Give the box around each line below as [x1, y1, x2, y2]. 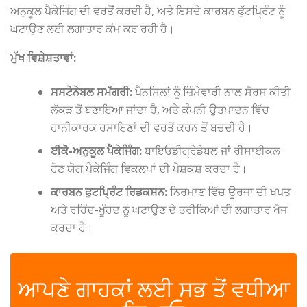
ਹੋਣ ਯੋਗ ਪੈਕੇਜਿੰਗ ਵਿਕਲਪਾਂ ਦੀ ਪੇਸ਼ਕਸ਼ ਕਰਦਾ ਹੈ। [51, 161, 248, 177]
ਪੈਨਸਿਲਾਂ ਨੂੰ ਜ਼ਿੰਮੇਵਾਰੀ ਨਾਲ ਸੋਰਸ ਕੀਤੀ [132, 84, 291, 100]
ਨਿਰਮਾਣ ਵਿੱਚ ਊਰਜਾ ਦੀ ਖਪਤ [167, 184, 291, 200]
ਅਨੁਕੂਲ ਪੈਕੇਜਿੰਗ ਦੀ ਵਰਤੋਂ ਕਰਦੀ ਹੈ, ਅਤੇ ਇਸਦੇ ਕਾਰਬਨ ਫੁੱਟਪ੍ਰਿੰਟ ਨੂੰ [10, 3, 285, 19]
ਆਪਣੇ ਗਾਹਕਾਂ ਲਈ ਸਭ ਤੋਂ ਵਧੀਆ [17, 273, 290, 304]
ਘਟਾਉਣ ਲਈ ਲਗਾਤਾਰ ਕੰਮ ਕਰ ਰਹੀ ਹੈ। [10, 21, 175, 36]
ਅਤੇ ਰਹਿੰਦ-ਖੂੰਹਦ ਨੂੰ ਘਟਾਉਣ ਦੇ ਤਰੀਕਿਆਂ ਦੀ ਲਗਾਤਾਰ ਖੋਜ [51, 202, 288, 218]
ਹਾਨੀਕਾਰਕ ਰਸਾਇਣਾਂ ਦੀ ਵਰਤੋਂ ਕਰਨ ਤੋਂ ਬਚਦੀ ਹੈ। [51, 120, 254, 136]
